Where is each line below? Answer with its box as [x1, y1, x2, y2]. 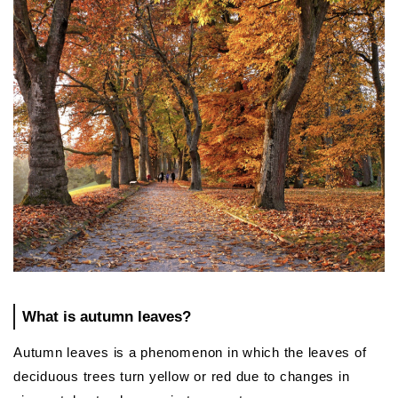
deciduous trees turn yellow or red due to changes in [13, 369, 350, 385]
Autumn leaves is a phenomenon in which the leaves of [13, 345, 367, 361]
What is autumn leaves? [22, 307, 191, 325]
